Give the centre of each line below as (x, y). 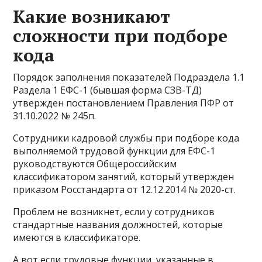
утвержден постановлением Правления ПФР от (124, 103)
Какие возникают (92, 16)
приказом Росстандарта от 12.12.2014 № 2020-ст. (125, 189)
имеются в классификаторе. (77, 237)
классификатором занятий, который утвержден (124, 177)
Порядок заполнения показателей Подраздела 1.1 (129, 77)
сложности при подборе (120, 36)
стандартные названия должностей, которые (118, 225)
